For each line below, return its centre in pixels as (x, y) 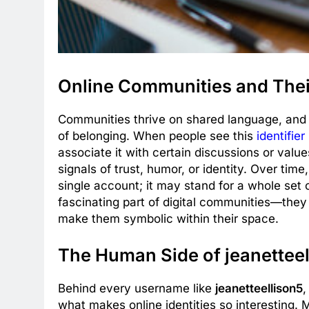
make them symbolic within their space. (168, 218)
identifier (281, 136)
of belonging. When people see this (157, 136)
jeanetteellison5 (259, 289)
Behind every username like (137, 289)
